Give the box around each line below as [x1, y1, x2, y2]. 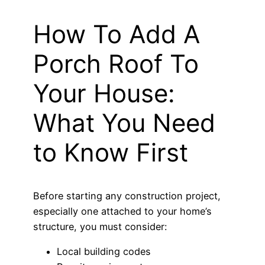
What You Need [33, 108, 215, 138]
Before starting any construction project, [33, 190, 221, 202]
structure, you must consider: [33, 221, 167, 233]
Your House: [33, 78, 175, 109]
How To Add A [33, 19, 200, 50]
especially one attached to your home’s [33, 205, 212, 218]
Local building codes [57, 245, 151, 258]
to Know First [33, 137, 188, 168]
